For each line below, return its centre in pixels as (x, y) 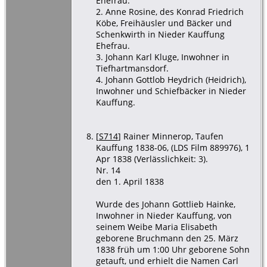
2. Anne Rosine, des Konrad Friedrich (170, 11)
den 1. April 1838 (130, 181)
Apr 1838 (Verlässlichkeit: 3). (152, 159)
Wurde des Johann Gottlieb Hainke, (165, 204)
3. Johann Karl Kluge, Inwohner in (162, 57)
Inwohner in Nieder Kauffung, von (164, 215)
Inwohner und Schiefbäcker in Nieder (171, 91)
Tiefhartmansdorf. (132, 68)
